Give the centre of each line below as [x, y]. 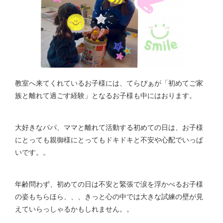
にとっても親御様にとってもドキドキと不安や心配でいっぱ [109, 139]
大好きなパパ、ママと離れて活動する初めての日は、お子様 [109, 127]
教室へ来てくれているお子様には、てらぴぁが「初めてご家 [109, 82]
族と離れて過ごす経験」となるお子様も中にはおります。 [106, 95]
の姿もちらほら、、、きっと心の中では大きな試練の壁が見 [109, 196]
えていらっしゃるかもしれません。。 [74, 208]
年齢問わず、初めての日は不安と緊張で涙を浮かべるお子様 [109, 183]
